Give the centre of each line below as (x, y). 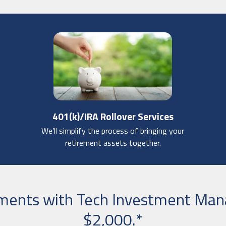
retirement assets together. (113, 143)
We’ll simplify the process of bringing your (113, 130)
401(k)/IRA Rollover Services (113, 116)
